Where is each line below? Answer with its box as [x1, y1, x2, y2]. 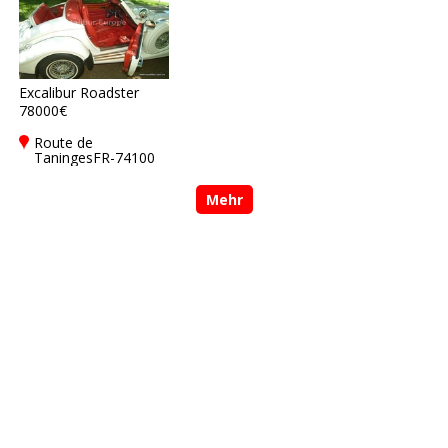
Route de [34, 133, 93, 152]
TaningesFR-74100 [34, 148, 155, 167]
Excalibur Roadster [19, 83, 139, 102]
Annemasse [34, 163, 110, 182]
